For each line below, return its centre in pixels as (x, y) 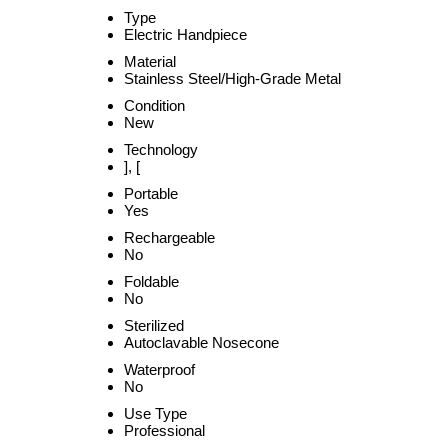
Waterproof (159, 369)
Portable (151, 193)
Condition (154, 105)
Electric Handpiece (185, 34)
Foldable (151, 281)
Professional (164, 430)
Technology (161, 149)
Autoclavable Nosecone (201, 342)
